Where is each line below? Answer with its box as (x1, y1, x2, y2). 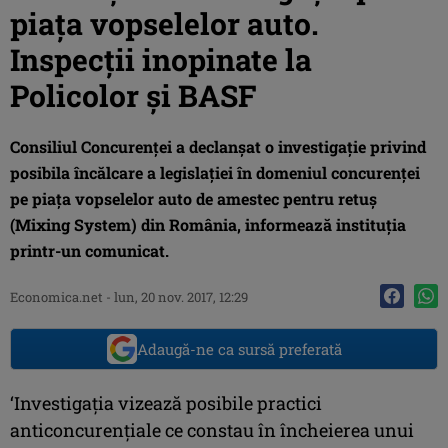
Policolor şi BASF (10, 75, 257, 115)
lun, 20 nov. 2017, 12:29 (114, 287, 248, 306)
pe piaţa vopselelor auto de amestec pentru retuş (10, 187, 377, 209)
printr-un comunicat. (10, 239, 169, 261)
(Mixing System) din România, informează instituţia (10, 213, 406, 235)
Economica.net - (10, 287, 114, 306)
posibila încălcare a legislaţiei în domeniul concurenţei (10, 161, 420, 183)
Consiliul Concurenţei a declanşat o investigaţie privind (10, 135, 426, 157)
